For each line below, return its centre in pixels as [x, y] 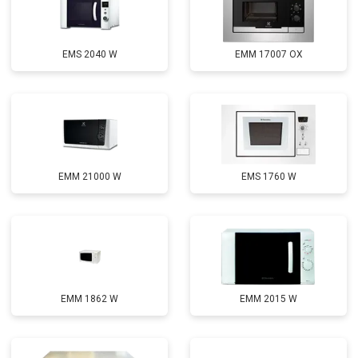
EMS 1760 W [268, 177]
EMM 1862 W [89, 299]
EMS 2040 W [89, 54]
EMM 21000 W [89, 177]
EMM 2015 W [268, 299]
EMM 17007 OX [268, 54]
